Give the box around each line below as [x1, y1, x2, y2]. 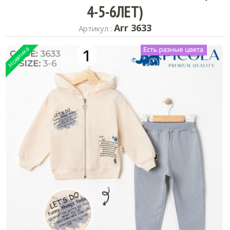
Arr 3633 [114, 22, 151, 34]
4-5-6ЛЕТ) [87, 2, 143, 22]
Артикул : [79, 23, 114, 33]
